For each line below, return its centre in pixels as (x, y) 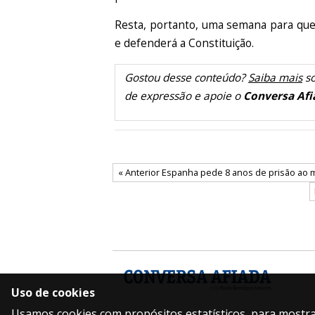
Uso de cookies (53, 292)
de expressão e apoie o (184, 96)
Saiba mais (275, 77)
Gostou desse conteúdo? (186, 77)
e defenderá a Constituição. (185, 44)
